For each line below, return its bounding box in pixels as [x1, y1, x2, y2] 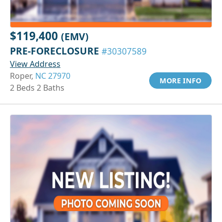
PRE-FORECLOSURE [10, 44, 102, 57]
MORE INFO [160, 75, 201, 85]
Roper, [10, 70, 35, 81]
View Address [10, 58, 60, 69]
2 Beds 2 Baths [10, 82, 64, 93]
